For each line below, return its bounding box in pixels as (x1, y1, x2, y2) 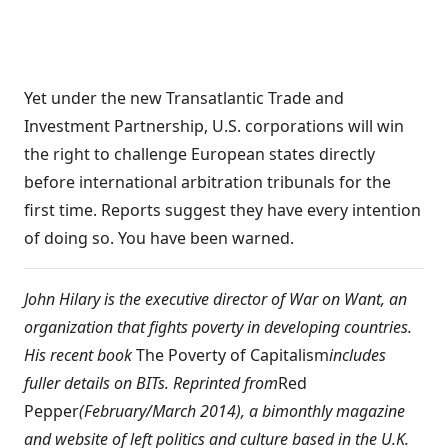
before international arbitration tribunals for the (24, 171, 391, 193)
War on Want (289, 288, 381, 310)
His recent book (24, 344, 136, 366)
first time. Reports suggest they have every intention (24, 199, 421, 221)
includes (329, 344, 386, 366)
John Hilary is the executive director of (24, 288, 289, 310)
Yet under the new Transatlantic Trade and (24, 87, 344, 109)
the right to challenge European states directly (24, 143, 375, 165)
